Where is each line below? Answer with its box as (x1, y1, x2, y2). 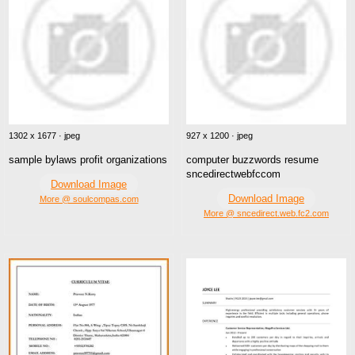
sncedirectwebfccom (186, 167, 281, 180)
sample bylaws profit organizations (9, 153, 167, 166)
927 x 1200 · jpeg (186, 130, 253, 140)
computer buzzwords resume (186, 153, 319, 166)
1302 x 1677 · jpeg (9, 130, 80, 140)
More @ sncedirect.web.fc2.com (204, 208, 329, 218)
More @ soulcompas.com (39, 193, 139, 204)
